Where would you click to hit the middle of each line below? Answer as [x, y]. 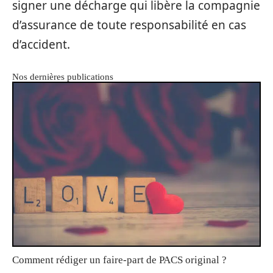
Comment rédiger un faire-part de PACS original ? [119, 260]
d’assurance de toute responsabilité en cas [129, 25]
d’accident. [41, 44]
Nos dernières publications [63, 76]
